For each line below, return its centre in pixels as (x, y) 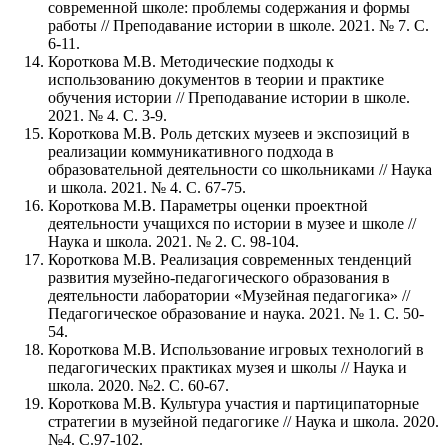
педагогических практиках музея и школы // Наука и (227, 368)
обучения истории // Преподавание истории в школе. (229, 98)
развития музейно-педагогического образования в (219, 278)
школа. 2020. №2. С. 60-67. (138, 386)
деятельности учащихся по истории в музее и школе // (232, 224)
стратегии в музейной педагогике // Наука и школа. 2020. (243, 422)
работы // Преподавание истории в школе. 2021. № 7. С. (238, 26)
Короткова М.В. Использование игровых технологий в (236, 350)
